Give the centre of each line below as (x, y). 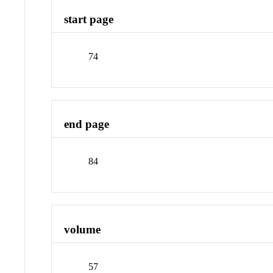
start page (89, 19)
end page (87, 124)
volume (83, 229)
